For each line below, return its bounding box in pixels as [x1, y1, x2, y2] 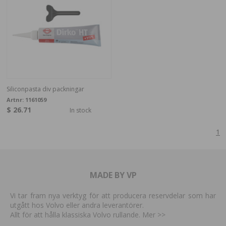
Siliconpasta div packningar [6, 84, 84, 93]
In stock [69, 105, 91, 115]
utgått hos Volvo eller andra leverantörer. [10, 200, 144, 210]
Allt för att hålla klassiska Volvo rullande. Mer [10, 209, 157, 219]
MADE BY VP [89, 169, 137, 181]
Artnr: [6, 95, 25, 103]
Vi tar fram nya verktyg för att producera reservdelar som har [10, 190, 216, 200]
